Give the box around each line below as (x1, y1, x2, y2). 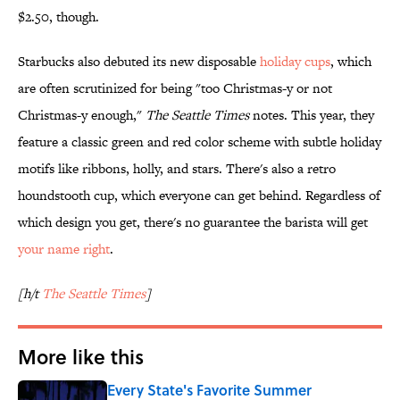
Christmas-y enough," (18, 105, 146, 125)
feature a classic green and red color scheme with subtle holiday (18, 132, 381, 152)
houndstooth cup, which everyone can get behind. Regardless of (18, 186, 380, 205)
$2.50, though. (18, 7, 99, 27)
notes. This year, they (249, 105, 374, 125)
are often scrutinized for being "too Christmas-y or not (18, 79, 332, 98)
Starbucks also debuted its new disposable (18, 52, 256, 71)
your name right (18, 239, 110, 259)
